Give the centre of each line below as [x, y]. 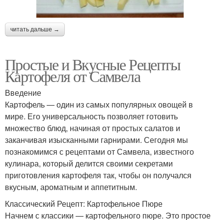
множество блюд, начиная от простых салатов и [93, 128]
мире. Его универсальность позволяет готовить [91, 116]
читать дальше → [35, 29]
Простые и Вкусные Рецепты [93, 64]
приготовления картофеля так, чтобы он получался [98, 175]
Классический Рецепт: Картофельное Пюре [84, 203]
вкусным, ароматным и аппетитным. [71, 187]
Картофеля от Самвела [72, 76]
